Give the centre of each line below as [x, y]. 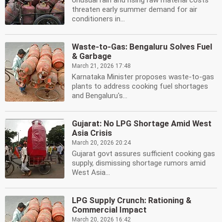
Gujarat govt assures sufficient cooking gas [143, 154]
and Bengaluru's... [100, 96]
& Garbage [92, 56]
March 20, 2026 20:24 [101, 143]
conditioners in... [98, 19]
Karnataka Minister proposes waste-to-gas [143, 77]
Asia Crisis [92, 133]
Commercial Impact [109, 210]
